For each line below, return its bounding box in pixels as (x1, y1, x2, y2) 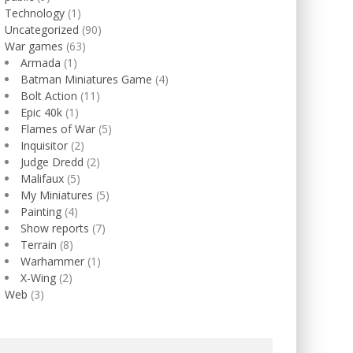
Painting (20, 204, 61, 219)
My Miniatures (20, 188, 93, 203)
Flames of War (20, 121, 95, 136)
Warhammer (20, 254, 84, 269)
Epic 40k (20, 105, 62, 120)
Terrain (20, 237, 57, 252)
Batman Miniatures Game (20, 72, 152, 87)
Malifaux (20, 171, 64, 186)
